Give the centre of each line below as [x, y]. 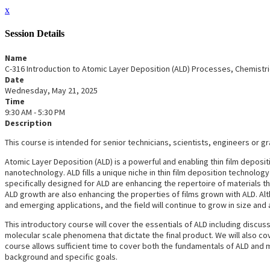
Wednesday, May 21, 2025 [51, 90]
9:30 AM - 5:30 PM [35, 112]
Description [28, 123]
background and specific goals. [61, 256]
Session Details [35, 34]
